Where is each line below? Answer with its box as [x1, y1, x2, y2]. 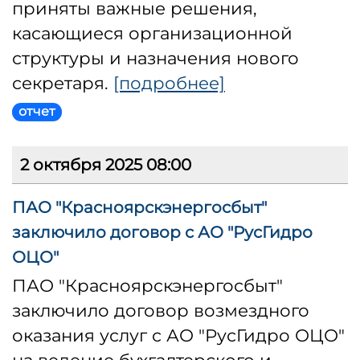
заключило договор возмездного [12, 300, 309, 321]
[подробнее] [113, 72, 225, 94]
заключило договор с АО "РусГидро [12, 223, 313, 243]
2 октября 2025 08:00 [20, 155, 191, 175]
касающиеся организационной [12, 22, 292, 44]
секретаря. [12, 72, 113, 94]
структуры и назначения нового [12, 47, 299, 69]
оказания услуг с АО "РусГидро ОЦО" [12, 325, 345, 346]
